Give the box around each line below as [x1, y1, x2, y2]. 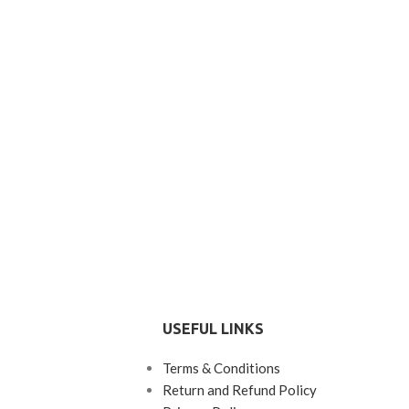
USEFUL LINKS [162, 320, 264, 338]
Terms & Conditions [162, 360, 280, 377]
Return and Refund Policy [162, 382, 317, 399]
